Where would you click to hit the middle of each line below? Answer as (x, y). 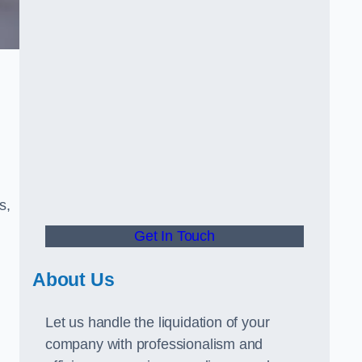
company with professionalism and (154, 344)
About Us (74, 280)
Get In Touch (175, 236)
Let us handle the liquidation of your (158, 322)
